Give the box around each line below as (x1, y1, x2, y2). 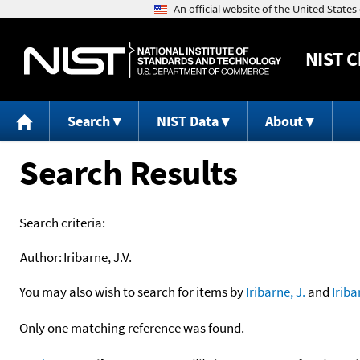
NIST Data (156, 112, 219, 131)
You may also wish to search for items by (19, 282, 246, 301)
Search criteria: (19, 213, 105, 231)
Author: (20, 247, 62, 266)
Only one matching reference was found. (19, 318, 244, 337)
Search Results (19, 149, 237, 194)
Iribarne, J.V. (63, 247, 132, 266)
